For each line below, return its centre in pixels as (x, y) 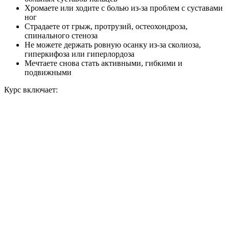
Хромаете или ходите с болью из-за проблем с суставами (124, 8)
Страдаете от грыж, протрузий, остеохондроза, (106, 27)
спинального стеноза (61, 36)
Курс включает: (31, 90)
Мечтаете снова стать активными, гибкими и (104, 63)
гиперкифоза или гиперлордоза (79, 54)
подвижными (48, 73)
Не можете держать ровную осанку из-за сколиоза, (113, 45)
